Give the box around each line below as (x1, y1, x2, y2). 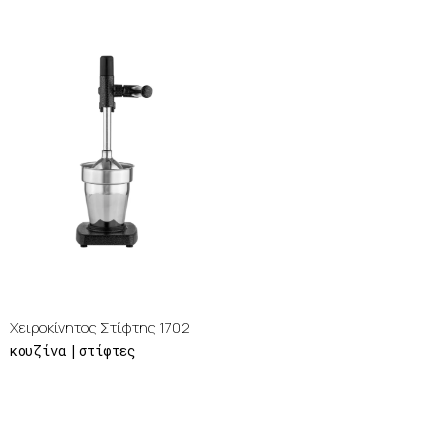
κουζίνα (10, 341, 67, 361)
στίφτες (79, 341, 136, 361)
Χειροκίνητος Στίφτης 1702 (10, 317, 190, 338)
